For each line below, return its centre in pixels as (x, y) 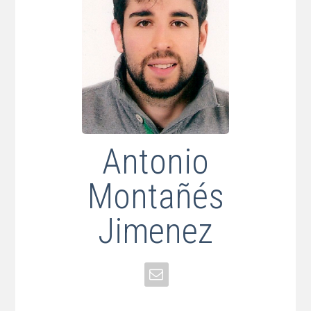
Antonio (155, 162)
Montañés (155, 197)
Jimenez (155, 232)
